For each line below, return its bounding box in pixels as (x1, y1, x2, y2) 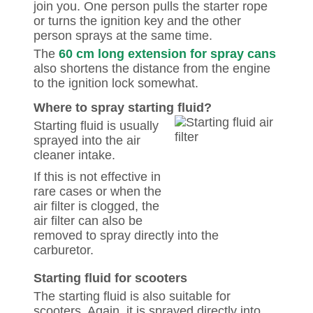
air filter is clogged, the (34, 198, 159, 213)
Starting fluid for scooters (34, 270, 187, 285)
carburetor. (34, 242, 94, 257)
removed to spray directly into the (34, 228, 219, 242)
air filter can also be (34, 213, 143, 228)
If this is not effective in (34, 169, 161, 184)
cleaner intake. (34, 147, 115, 162)
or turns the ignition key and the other (34, 13, 241, 28)
